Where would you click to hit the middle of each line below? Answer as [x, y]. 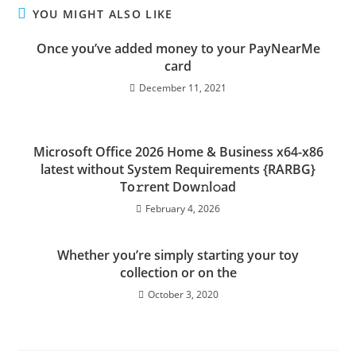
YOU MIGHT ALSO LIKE [103, 14]
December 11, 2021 [183, 87]
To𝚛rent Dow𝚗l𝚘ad [178, 186]
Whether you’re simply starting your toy [178, 255]
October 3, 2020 [183, 294]
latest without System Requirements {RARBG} [178, 169]
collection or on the [178, 272]
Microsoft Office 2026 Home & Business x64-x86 [178, 151]
